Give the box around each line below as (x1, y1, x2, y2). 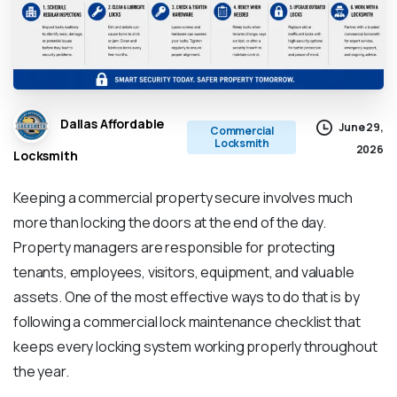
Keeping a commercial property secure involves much (13, 188, 353, 208)
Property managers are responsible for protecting (13, 237, 336, 258)
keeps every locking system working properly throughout (13, 337, 378, 357)
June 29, (339, 120, 384, 136)
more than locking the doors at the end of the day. (13, 213, 326, 233)
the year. (13, 362, 69, 382)
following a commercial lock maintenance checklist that (13, 312, 361, 332)
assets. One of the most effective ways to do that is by (13, 287, 360, 307)
